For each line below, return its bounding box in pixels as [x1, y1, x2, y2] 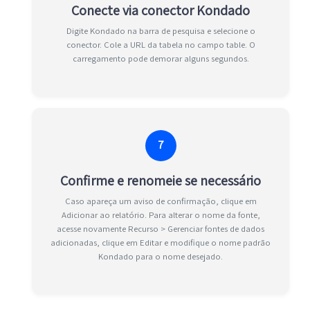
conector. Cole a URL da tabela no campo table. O [66, 38, 255, 51]
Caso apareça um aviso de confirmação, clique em [64, 194, 257, 207]
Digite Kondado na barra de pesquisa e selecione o [66, 24, 255, 37]
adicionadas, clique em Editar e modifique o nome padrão [51, 236, 271, 248]
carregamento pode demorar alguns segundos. [72, 52, 249, 64]
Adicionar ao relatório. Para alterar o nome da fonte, [61, 208, 260, 221]
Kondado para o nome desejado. [98, 250, 223, 262]
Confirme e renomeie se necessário [60, 171, 261, 190]
